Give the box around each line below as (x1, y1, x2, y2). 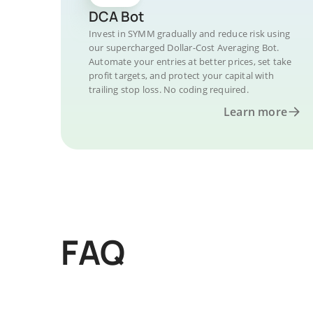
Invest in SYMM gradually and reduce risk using (89, 27, 291, 40)
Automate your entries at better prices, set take (89, 55, 292, 68)
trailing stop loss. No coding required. (89, 83, 249, 96)
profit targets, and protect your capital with (89, 69, 274, 82)
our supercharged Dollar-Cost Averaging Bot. (89, 41, 279, 54)
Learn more (224, 104, 287, 119)
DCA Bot (89, 7, 144, 26)
